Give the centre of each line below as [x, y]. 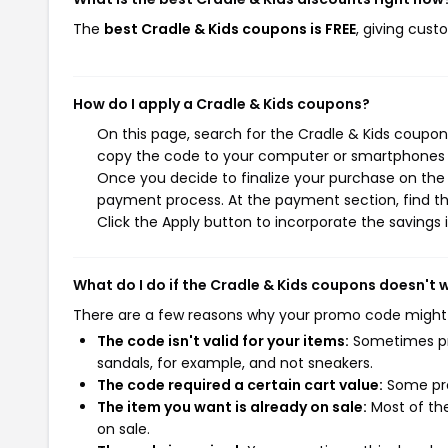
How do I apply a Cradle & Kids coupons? [221, 104]
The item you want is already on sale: [232, 407]
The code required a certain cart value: [240, 385]
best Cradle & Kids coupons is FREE [230, 29]
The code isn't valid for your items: [223, 341]
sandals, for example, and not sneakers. [235, 363]
